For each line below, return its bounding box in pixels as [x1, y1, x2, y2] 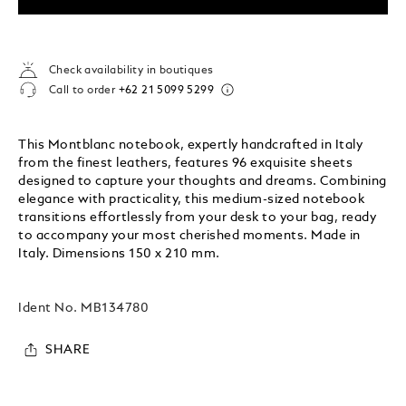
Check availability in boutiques [49, 65, 214, 77]
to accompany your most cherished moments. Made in [18, 228, 361, 242]
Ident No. [18, 301, 82, 314]
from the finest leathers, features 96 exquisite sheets [18, 156, 353, 169]
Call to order [49, 85, 119, 97]
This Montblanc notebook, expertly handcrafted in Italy [18, 138, 363, 151]
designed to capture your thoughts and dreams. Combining [18, 174, 387, 188]
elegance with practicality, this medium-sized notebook [18, 192, 365, 206]
